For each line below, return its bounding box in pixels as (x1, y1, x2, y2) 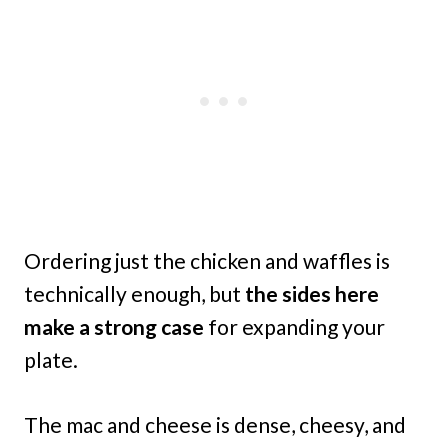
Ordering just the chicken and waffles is (24, 247, 390, 273)
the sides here (245, 280, 379, 306)
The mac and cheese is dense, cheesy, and (24, 411, 406, 437)
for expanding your (204, 313, 385, 339)
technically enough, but (24, 280, 245, 306)
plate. (24, 346, 78, 372)
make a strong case (24, 313, 204, 339)
